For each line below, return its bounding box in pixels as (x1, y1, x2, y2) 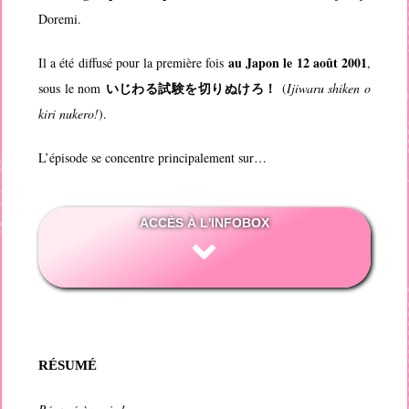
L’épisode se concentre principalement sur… (38, 149, 267, 167)
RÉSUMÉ (38, 357, 98, 373)
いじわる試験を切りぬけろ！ (105, 79, 278, 99)
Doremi (38, 10, 79, 28)
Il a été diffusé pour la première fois (38, 54, 229, 72)
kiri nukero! (38, 105, 100, 123)
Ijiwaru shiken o (286, 79, 371, 98)
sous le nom (38, 79, 106, 98)
